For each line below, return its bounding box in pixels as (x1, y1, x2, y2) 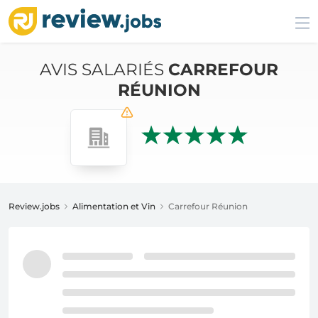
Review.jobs (9, 201, 60, 212)
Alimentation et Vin (72, 201, 155, 212)
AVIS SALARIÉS (40, 60, 168, 79)
